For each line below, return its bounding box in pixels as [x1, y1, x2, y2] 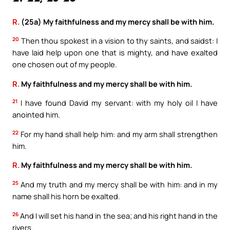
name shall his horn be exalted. [12, 191, 120, 202]
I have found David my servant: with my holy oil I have [17, 98, 218, 108]
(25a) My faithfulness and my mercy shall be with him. [20, 16, 214, 27]
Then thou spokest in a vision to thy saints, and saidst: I [19, 35, 218, 46]
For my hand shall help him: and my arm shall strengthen [18, 128, 218, 139]
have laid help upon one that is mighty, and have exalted [12, 47, 218, 58]
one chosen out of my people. [12, 59, 117, 70]
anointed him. [12, 109, 60, 120]
